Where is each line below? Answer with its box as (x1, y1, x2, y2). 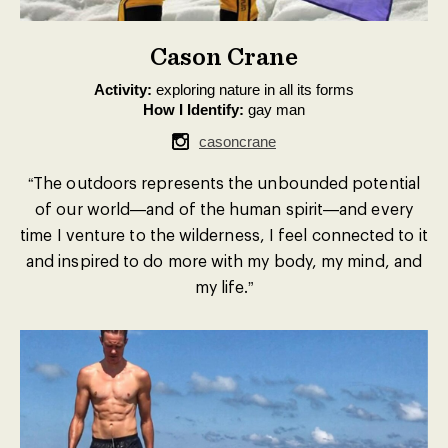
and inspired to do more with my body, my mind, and (26, 251, 422, 270)
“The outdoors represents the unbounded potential (28, 173, 420, 192)
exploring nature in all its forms (152, 81, 354, 98)
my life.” (194, 277, 254, 296)
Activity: (94, 81, 152, 98)
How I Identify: (143, 101, 244, 118)
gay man (244, 101, 305, 118)
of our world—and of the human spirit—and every (35, 199, 413, 218)
